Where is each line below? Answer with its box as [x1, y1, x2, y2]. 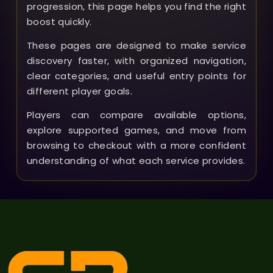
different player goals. [27, 84, 133, 97]
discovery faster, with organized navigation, [27, 54, 246, 67]
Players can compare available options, [27, 108, 246, 121]
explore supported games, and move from [27, 123, 246, 136]
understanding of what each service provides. [27, 154, 246, 167]
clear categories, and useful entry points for [27, 69, 246, 82]
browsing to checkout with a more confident [27, 138, 246, 152]
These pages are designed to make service [27, 38, 246, 52]
